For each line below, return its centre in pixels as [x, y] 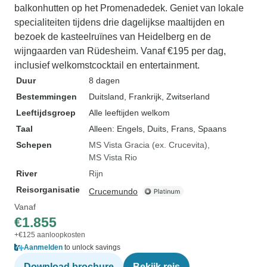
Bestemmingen [46, 97]
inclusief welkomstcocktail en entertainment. [107, 65]
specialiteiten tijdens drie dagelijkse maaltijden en [119, 22]
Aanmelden [43, 247]
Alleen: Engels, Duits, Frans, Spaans [158, 129]
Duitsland [106, 97]
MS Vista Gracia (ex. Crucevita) [148, 145]
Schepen [34, 145]
